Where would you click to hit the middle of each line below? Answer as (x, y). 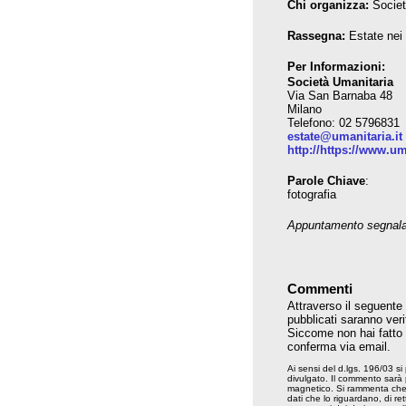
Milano (304, 109)
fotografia (312, 194)
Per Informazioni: (336, 67)
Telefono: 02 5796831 (343, 123)
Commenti (320, 289)
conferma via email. (339, 347)
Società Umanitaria (340, 82)
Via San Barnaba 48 (340, 96)
